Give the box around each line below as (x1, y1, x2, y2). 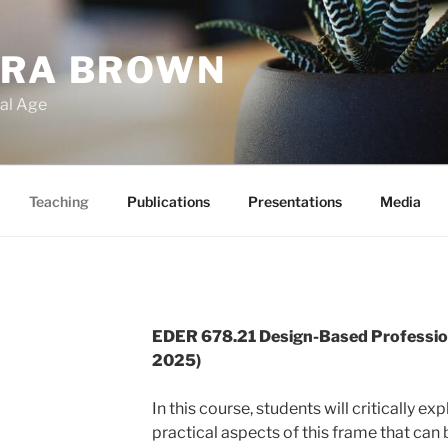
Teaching (28, 192, 89, 210)
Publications (126, 192, 210, 210)
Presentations (247, 192, 342, 210)
